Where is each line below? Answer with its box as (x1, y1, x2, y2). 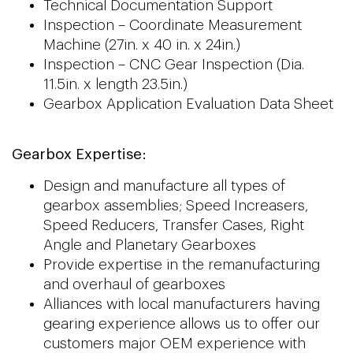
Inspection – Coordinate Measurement (43, 18, 302, 32)
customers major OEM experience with (43, 336, 306, 351)
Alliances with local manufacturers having (43, 296, 320, 311)
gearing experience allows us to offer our (43, 316, 320, 331)
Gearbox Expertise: (12, 147, 147, 162)
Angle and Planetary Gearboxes (43, 237, 256, 252)
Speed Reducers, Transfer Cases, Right (43, 217, 304, 232)
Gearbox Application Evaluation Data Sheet (43, 97, 333, 111)
